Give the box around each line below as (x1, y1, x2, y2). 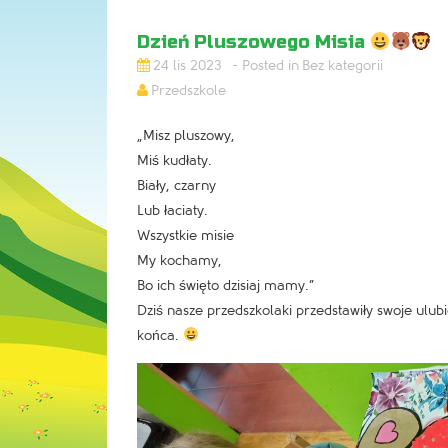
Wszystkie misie (137, 228, 234, 243)
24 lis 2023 (153, 58, 222, 73)
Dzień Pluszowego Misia (137, 31, 370, 53)
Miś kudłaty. (137, 153, 212, 168)
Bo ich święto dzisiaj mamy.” (137, 278, 314, 293)
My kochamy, (137, 253, 222, 268)
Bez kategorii (302, 58, 383, 73)
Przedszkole (151, 83, 226, 98)
